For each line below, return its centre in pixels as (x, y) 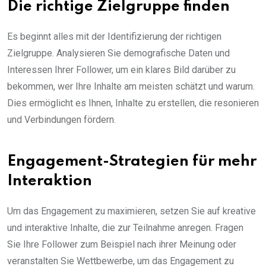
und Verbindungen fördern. (61, 119)
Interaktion (50, 181)
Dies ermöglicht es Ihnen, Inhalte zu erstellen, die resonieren (133, 103)
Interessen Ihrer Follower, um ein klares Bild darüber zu (121, 69)
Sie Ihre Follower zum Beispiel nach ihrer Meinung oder (122, 244)
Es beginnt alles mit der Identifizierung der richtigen (114, 36)
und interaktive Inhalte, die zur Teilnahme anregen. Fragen (125, 227)
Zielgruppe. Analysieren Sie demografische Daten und (118, 53)
